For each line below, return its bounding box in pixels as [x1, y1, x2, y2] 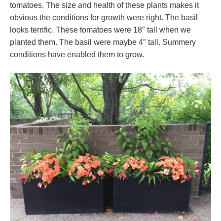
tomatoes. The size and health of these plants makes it [10, 1, 199, 10]
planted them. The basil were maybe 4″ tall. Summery [10, 38, 196, 47]
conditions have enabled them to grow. [10, 50, 144, 59]
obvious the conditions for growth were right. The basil [10, 13, 198, 22]
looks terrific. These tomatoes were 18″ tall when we [10, 26, 191, 35]
